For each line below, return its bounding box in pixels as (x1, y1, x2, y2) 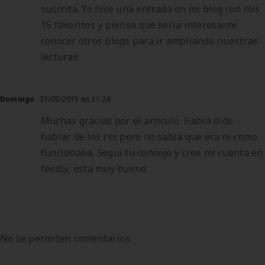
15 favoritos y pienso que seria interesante (41, 18, 238, 31)
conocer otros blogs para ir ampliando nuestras (41, 34, 258, 47)
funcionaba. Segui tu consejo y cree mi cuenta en (41, 146, 263, 159)
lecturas (41, 50, 78, 63)
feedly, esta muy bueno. (41, 161, 148, 175)
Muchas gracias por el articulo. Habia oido (41, 114, 234, 127)
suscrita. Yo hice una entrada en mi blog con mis (41, 2, 260, 15)
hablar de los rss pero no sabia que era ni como (41, 130, 258, 143)
